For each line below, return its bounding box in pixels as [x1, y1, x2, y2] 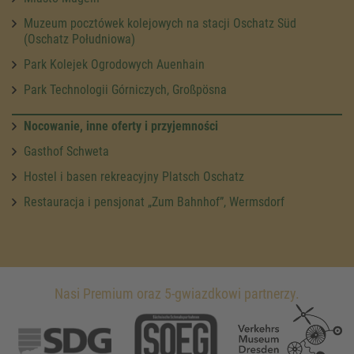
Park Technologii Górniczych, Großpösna [24, 81, 227, 97]
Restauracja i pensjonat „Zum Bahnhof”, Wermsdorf [24, 194, 284, 209]
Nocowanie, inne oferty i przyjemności [24, 118, 218, 134]
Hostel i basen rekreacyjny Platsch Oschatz [24, 168, 244, 184]
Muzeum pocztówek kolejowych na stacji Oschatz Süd [24, 15, 296, 31]
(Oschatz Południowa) [24, 31, 135, 47]
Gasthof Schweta [24, 143, 109, 159]
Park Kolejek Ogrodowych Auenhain [24, 56, 205, 72]
